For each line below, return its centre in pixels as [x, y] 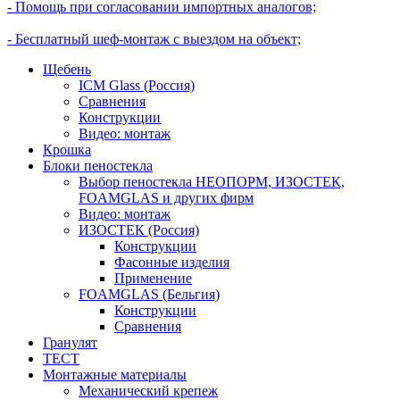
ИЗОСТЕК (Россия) [139, 229]
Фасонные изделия [172, 262]
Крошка [67, 149]
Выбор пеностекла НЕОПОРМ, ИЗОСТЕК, [212, 181]
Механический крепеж [148, 390]
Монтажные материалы [115, 374]
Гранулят [70, 342]
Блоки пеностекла [98, 165]
